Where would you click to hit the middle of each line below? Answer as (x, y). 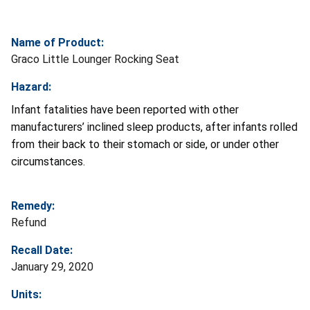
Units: (26, 294)
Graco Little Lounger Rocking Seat (95, 59)
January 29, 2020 (52, 266)
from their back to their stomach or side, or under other (145, 144)
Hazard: (31, 86)
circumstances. (48, 161)
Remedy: (33, 206)
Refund (29, 222)
